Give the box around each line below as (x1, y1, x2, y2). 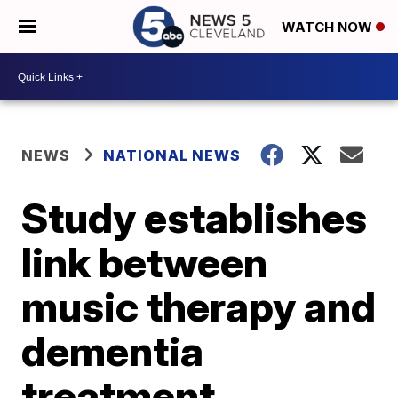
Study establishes (21, 193, 368, 243)
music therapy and (21, 282, 377, 331)
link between (21, 237, 268, 287)
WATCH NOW (282, 19, 376, 36)
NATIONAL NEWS (103, 147, 242, 164)
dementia (21, 326, 204, 376)
